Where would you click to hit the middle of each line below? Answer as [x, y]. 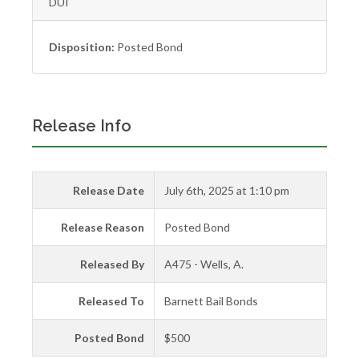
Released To [111, 301]
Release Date [109, 190]
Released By [112, 264]
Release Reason [103, 227]
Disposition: [83, 47]
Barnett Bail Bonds [211, 301]
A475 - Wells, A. [204, 264]
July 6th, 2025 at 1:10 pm [227, 190]
